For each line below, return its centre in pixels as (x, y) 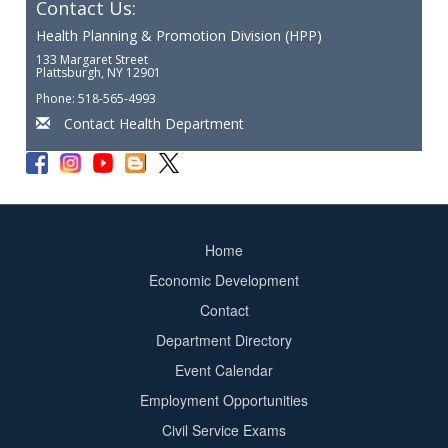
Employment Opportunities (224, 399)
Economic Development (224, 279)
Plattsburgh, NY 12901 (106, 72)
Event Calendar (224, 369)
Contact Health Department (154, 123)
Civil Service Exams (224, 429)
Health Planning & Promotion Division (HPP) (179, 35)
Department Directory (224, 339)
